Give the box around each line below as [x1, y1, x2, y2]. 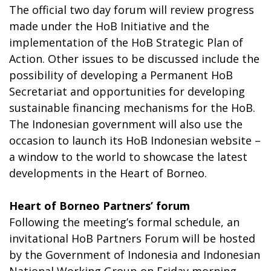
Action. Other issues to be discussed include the [9, 51, 260, 66]
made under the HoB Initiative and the [9, 18, 209, 33]
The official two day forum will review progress [9, 2, 254, 17]
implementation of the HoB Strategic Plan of [9, 34, 243, 50]
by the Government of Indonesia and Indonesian [9, 247, 260, 262]
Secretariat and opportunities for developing [9, 83, 245, 99]
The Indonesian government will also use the [9, 116, 243, 131]
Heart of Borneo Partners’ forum [9, 198, 190, 213]
